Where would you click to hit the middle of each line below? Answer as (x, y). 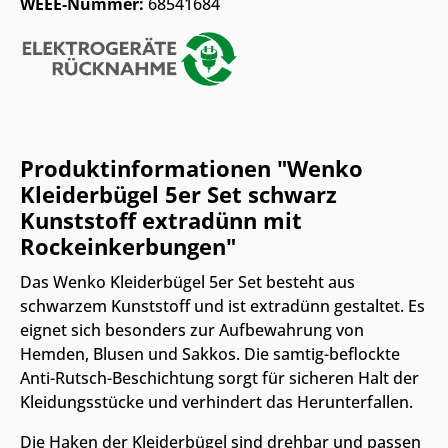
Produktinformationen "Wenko (191, 169)
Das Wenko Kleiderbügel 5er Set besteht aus (187, 282)
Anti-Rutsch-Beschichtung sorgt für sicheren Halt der (219, 378)
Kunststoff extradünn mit (161, 221)
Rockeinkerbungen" (128, 247)
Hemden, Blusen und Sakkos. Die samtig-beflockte (210, 354)
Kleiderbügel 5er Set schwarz (178, 195)
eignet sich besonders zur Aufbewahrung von (192, 330)
